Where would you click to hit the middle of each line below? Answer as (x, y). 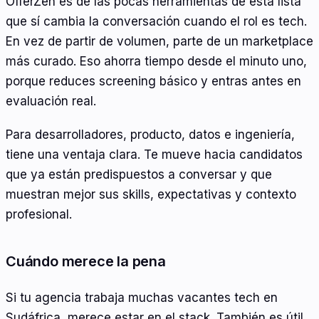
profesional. (39, 215)
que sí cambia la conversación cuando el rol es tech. (156, 21)
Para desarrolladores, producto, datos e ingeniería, (150, 135)
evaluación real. (51, 101)
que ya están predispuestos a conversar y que (139, 175)
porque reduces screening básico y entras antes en (153, 81)
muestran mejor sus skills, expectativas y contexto (151, 195)
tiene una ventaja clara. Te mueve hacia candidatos (154, 155)
